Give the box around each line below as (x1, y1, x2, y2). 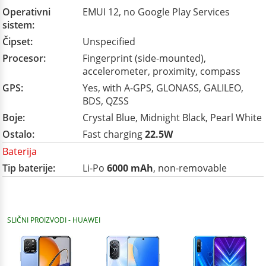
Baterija (2, 145, 37, 158)
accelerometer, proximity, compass (83, 65, 240, 78)
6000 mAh (107, 161, 153, 175)
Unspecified (83, 35, 135, 48)
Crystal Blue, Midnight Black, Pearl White (83, 111, 262, 124)
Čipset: (2, 35, 33, 48)
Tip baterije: (2, 161, 55, 175)
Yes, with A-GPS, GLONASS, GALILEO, (83, 81, 243, 94)
